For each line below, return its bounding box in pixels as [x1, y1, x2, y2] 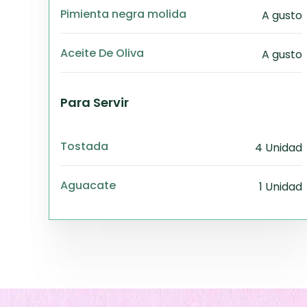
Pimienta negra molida [60, 5, 186, 22]
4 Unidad [255, 140, 302, 156]
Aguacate [60, 177, 116, 193]
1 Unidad [259, 179, 302, 195]
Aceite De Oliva [60, 45, 144, 61]
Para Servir [60, 94, 129, 111]
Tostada [60, 138, 108, 154]
